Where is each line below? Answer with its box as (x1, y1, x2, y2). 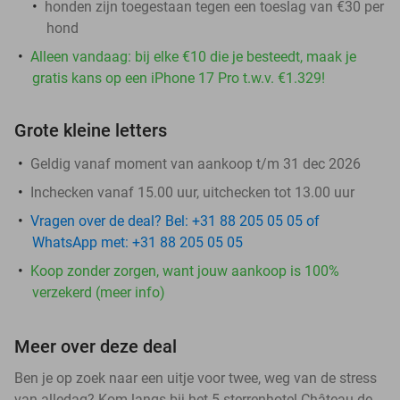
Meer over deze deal (14, 335, 177, 357)
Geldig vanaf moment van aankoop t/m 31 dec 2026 (30, 154, 361, 172)
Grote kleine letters (14, 119, 167, 141)
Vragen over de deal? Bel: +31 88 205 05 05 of (30, 212, 320, 229)
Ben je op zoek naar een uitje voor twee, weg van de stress (14, 369, 377, 387)
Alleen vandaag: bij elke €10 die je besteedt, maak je (30, 47, 356, 65)
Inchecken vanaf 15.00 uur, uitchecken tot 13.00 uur (30, 183, 354, 201)
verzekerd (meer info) (32, 283, 165, 301)
